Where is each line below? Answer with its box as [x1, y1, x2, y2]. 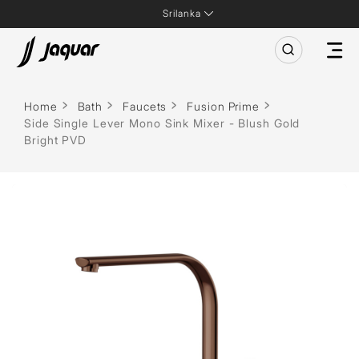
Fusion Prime [187, 99, 260, 113]
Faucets [123, 99, 167, 113]
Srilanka [162, 7, 201, 19]
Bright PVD [24, 133, 87, 147]
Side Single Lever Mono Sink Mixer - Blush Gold [24, 116, 301, 130]
